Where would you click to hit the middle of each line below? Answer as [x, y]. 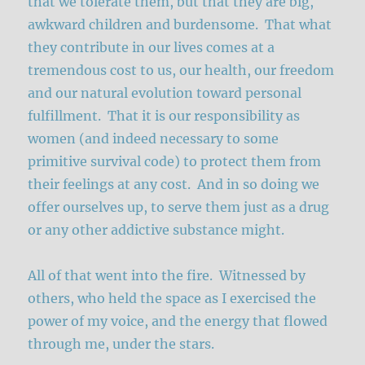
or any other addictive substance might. [156, 229]
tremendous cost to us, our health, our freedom [181, 70]
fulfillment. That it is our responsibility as [164, 115]
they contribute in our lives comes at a [152, 47]
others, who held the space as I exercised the [172, 298]
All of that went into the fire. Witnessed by [167, 275]
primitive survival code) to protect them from [175, 161]
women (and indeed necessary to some [154, 138]
